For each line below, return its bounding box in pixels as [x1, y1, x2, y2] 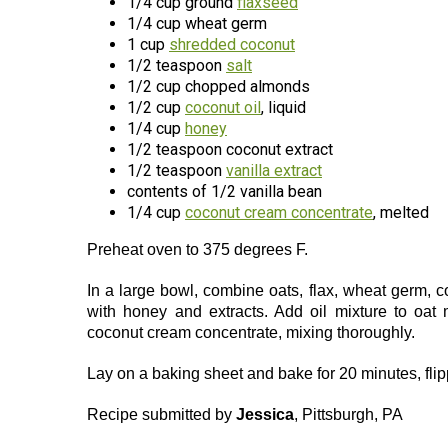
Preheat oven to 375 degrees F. [87, 241, 308, 258]
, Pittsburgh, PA [294, 406, 403, 423]
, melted [373, 203, 429, 222]
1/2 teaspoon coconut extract [127, 140, 333, 159]
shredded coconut [169, 35, 295, 54]
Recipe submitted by [87, 406, 236, 423]
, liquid [261, 98, 306, 117]
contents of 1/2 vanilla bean [127, 182, 322, 201]
